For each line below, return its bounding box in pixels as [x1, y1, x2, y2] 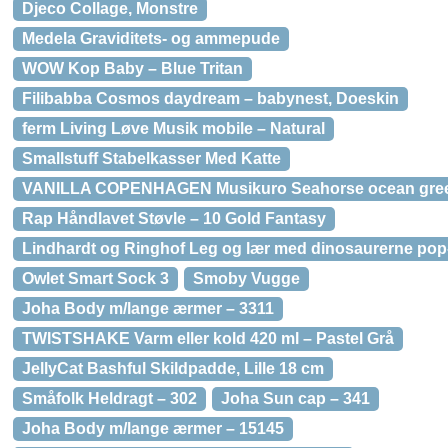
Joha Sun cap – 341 [221, 390, 370, 407]
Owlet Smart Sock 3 [22, 270, 169, 287]
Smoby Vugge [193, 270, 300, 287]
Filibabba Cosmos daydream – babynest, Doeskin [22, 90, 399, 107]
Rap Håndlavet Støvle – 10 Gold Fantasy [22, 210, 326, 227]
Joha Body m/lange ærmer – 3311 [22, 300, 274, 317]
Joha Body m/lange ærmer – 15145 [22, 420, 284, 437]
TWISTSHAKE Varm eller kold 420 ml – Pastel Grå [22, 330, 394, 347]
